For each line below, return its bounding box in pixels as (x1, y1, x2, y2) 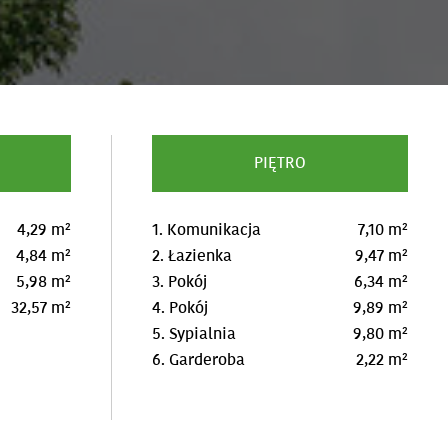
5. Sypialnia (152, 323, 237, 345)
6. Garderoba (152, 349, 246, 371)
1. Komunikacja (152, 219, 262, 241)
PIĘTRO (254, 152, 306, 174)
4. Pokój (152, 297, 209, 319)
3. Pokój (152, 271, 208, 293)
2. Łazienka (152, 245, 233, 267)
